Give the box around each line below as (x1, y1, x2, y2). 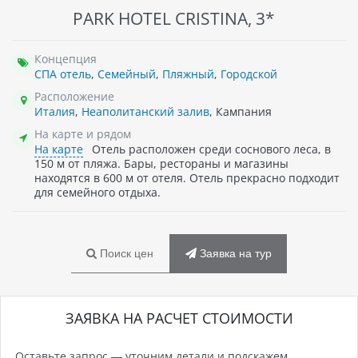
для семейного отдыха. (34, 184, 161, 200)
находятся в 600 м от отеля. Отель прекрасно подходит (34, 169, 340, 185)
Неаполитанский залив (82, 103, 209, 119)
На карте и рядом (34, 125, 131, 141)
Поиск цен (97, 246, 154, 260)
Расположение (34, 88, 114, 104)
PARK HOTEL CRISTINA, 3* (72, 6, 275, 30)
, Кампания (209, 103, 272, 119)
